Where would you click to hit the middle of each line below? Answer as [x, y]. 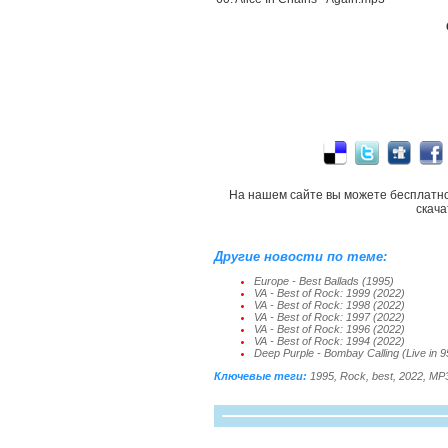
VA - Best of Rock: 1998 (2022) [329, 305]
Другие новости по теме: [300, 256]
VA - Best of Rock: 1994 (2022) [329, 341]
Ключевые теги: [260, 376]
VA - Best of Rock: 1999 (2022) [329, 293]
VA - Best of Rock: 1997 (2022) [329, 317]
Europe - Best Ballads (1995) [324, 281]
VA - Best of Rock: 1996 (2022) [329, 329]
